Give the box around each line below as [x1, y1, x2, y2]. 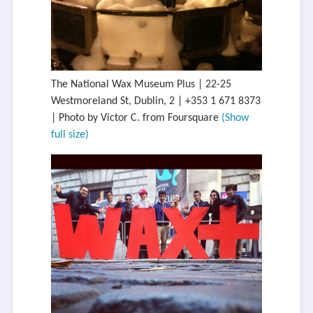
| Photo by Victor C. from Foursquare [50, 112, 221, 124]
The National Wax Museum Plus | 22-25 [50, 79, 231, 91]
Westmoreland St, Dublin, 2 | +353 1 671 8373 [50, 96, 261, 108]
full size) [50, 129, 89, 141]
